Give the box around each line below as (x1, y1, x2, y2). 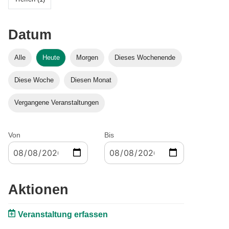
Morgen (76, 53, 98, 61)
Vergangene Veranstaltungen (14, 99, 99, 107)
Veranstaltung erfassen (17, 210, 108, 219)
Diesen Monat (70, 76, 111, 84)
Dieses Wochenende (114, 53, 176, 61)
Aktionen (8, 181, 68, 197)
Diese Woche (14, 76, 54, 84)
